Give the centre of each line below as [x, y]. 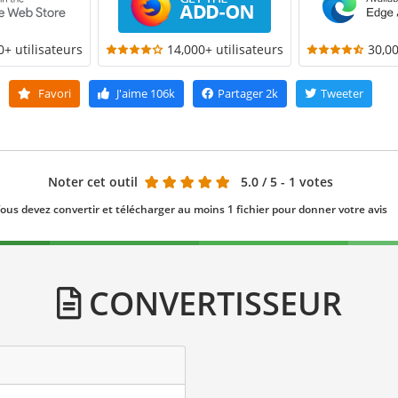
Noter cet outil [92, 182]
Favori [53, 94]
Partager [240, 94]
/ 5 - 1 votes [297, 182]
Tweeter [342, 94]
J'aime [131, 94]
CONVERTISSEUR [211, 303]
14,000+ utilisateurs [225, 50]
